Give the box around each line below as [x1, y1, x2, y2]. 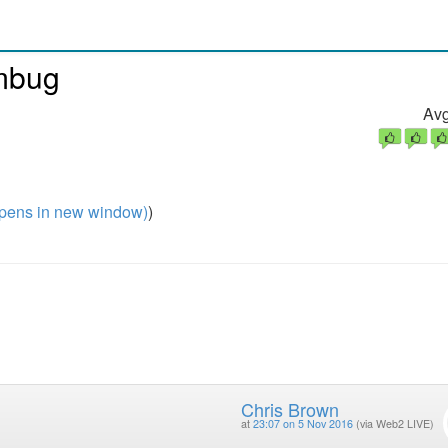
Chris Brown [240, 396, 339, 423]
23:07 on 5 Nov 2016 [252, 416, 353, 432]
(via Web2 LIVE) [355, 416, 434, 432]
